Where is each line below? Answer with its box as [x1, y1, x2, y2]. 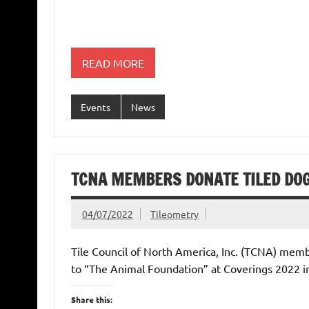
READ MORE [81, 55, 144, 70]
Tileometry [150, 208, 199, 221]
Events [81, 101, 111, 114]
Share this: [70, 294, 112, 306]
